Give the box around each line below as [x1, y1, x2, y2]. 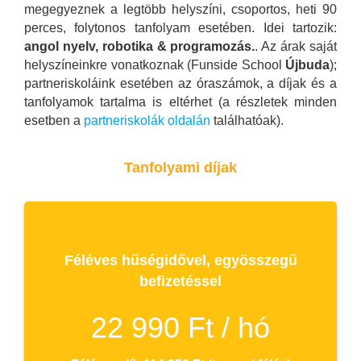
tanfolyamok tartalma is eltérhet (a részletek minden [24, 95, 337, 110]
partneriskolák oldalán [84, 114, 210, 128]
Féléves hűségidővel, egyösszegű [64, 251, 297, 268]
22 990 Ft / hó [91, 310, 270, 344]
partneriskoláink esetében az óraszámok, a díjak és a [24, 77, 337, 91]
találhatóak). [210, 114, 284, 128]
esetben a [24, 114, 84, 128]
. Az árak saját [255, 39, 338, 54]
